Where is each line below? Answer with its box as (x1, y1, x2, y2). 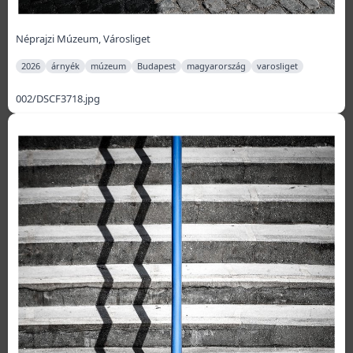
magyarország (187, 60, 246, 72)
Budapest (137, 60, 176, 72)
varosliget (257, 60, 298, 72)
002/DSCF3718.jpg (16, 91, 100, 106)
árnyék (51, 60, 80, 72)
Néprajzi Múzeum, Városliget (16, 32, 150, 46)
